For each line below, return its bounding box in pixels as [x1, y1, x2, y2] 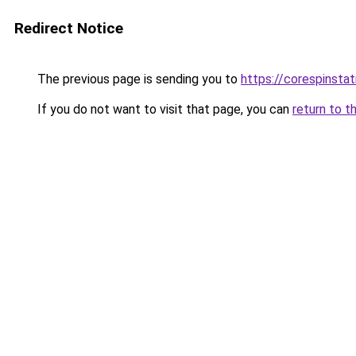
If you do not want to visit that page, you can [34, 102, 292, 117]
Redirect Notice [14, 19, 123, 37]
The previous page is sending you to [34, 72, 241, 87]
